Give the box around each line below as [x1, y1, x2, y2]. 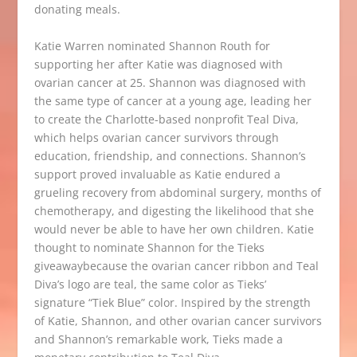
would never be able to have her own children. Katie [33, 221, 314, 237]
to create [33, 111, 81, 127]
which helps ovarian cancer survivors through [33, 129, 279, 145]
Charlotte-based [104, 111, 191, 127]
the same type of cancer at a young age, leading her [33, 92, 312, 108]
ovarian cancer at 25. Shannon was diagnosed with [33, 74, 306, 90]
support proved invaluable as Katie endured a [33, 166, 280, 182]
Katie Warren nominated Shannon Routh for [33, 37, 270, 53]
